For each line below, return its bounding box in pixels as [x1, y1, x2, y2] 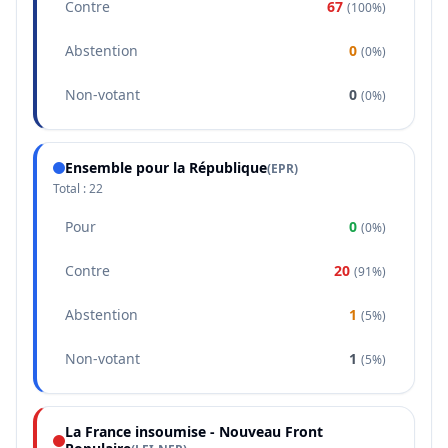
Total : [53, 180, 89, 197]
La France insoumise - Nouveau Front [65, 422, 323, 441]
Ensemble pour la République [65, 158, 267, 177]
